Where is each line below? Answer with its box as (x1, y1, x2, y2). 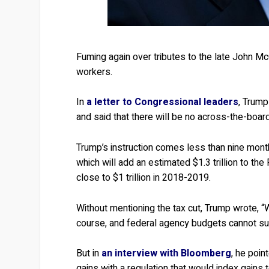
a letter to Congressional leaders (86, 95, 239, 110)
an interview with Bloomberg (101, 246, 232, 261)
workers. (76, 64, 113, 79)
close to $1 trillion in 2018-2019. (76, 171, 211, 185)
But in (76, 246, 102, 261)
